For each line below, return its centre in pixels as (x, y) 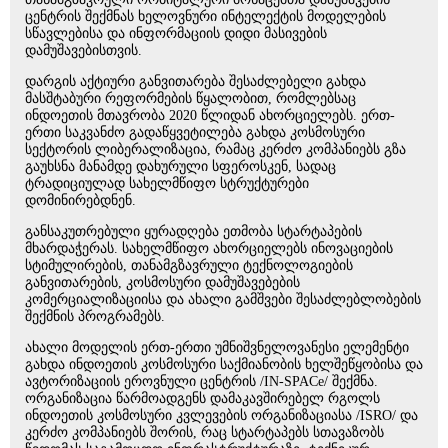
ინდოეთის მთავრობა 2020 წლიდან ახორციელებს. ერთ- (210, 115)
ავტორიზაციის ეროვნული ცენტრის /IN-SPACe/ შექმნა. (201, 381)
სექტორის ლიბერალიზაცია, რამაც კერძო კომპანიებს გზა (215, 149)
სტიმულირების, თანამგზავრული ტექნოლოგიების (189, 265)
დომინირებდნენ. (82, 200)
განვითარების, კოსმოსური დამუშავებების (162, 282)
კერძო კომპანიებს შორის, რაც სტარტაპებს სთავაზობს (204, 432)
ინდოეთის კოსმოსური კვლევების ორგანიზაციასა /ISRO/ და (221, 415)
